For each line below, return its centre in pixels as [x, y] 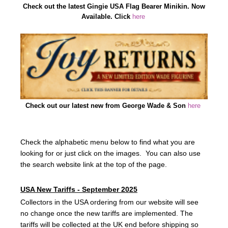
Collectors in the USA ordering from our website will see [109, 202]
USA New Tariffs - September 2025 [79, 189]
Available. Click [107, 16]
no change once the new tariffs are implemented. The [107, 213]
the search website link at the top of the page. [94, 165]
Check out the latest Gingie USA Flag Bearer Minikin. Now [114, 6]
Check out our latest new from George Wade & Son [106, 106]
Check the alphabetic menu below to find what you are [108, 142]
